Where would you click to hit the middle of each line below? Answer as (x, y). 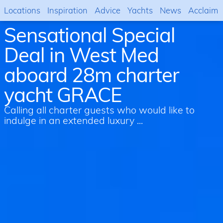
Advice (108, 10)
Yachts (140, 10)
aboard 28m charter (91, 75)
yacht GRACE (63, 95)
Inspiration (67, 10)
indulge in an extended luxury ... (73, 120)
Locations (22, 10)
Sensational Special (90, 35)
